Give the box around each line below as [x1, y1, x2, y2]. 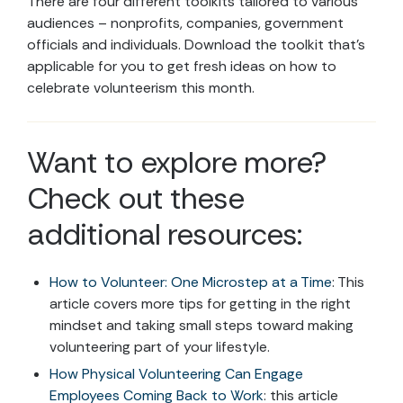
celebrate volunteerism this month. [27, 77, 255, 97]
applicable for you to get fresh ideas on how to [27, 56, 336, 76]
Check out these [27, 178, 244, 218]
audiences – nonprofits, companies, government [27, 13, 344, 32]
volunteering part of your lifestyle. [49, 336, 270, 356]
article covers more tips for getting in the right [49, 293, 351, 313]
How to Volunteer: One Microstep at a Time [49, 272, 332, 291]
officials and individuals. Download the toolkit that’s [27, 34, 365, 54]
